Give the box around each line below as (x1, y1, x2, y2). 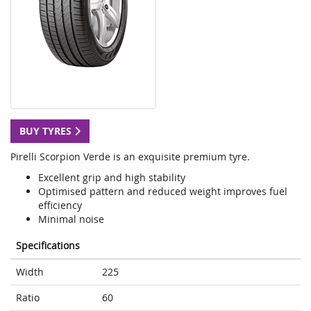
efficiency (38, 199, 82, 212)
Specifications (16, 239, 80, 253)
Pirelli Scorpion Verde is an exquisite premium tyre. (10, 150, 250, 164)
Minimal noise (38, 212, 104, 226)
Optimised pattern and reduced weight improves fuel (38, 185, 287, 199)
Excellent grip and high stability (38, 171, 185, 185)
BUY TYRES (19, 124, 74, 138)
